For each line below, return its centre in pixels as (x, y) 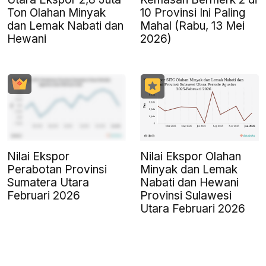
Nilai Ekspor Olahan (191, 156)
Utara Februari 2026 (193, 208)
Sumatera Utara (48, 182)
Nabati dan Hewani (189, 182)
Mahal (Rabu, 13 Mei (192, 26)
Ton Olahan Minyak (56, 12)
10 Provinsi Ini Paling (193, 12)
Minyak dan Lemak (189, 169)
